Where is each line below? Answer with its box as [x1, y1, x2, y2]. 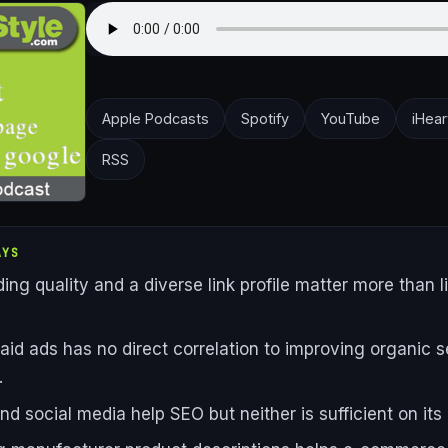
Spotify [241, 110, 289, 128]
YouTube [321, 110, 380, 128]
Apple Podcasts [102, 110, 209, 128]
